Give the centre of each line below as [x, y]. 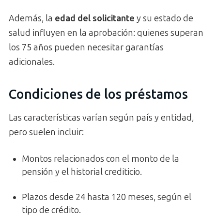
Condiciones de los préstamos [98, 94]
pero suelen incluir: [46, 132]
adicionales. [32, 62]
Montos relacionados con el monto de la [101, 159]
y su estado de [164, 18]
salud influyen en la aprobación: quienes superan [106, 33]
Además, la [32, 18]
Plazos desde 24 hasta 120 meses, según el [107, 197]
